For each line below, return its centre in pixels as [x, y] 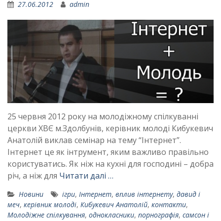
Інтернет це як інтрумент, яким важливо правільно [108, 152]
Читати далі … [86, 176]
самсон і [196, 215]
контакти [169, 205]
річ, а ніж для [33, 176]
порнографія [158, 215]
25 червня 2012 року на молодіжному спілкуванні [103, 117]
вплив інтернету [144, 194]
